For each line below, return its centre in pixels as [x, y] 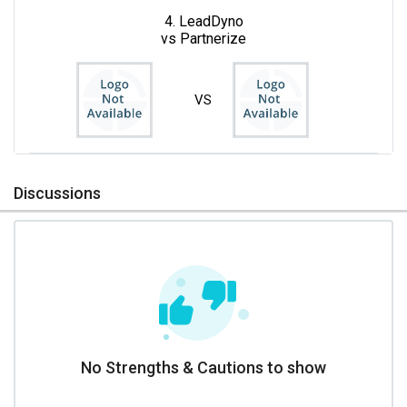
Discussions [57, 193]
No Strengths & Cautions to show [203, 367]
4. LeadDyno [203, 21]
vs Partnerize [203, 38]
